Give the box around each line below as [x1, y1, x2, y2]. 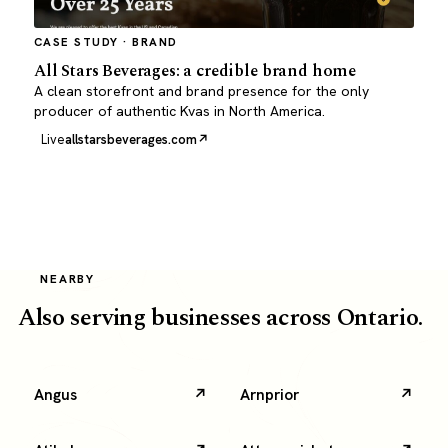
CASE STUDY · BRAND [33, 33, 178, 49]
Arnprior [240, 384, 299, 405]
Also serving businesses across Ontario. [17, 300, 423, 337]
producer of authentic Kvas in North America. [33, 102, 325, 121]
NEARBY [39, 271, 96, 288]
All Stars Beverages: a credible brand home [33, 59, 357, 85]
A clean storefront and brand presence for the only [33, 82, 369, 101]
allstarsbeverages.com [64, 131, 197, 149]
